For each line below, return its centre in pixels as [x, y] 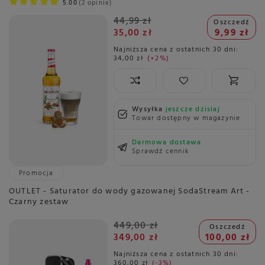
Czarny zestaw [39, 202]
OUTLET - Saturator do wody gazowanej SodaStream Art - [130, 192]
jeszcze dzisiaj [193, 110]
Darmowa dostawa [167, 143]
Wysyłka [149, 110]
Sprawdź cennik [161, 152]
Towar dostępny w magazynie [186, 119]
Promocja [36, 174]
